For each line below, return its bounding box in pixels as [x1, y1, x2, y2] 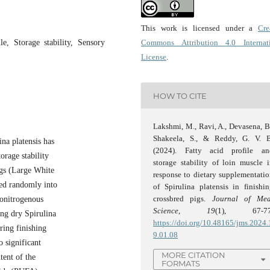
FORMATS [162, 259, 201, 269]
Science [153, 206, 179, 216]
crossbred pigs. [153, 194, 212, 204]
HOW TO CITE [153, 90, 207, 101]
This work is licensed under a [141, 24, 258, 33]
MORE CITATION [162, 250, 226, 260]
